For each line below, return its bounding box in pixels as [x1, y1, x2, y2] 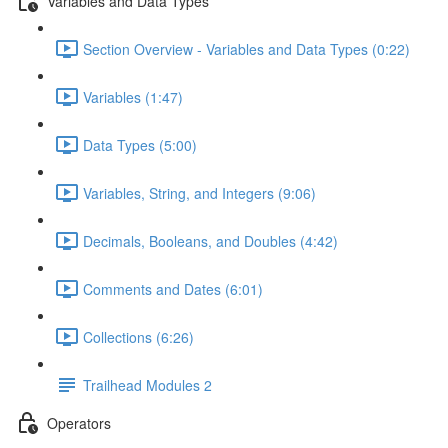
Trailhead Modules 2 [83, 374, 212, 395]
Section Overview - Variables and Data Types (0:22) [83, 38, 410, 59]
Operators [47, 412, 111, 433]
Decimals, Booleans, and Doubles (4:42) [83, 230, 338, 251]
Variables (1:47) [83, 86, 183, 107]
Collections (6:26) [83, 326, 194, 347]
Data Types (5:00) [83, 134, 197, 155]
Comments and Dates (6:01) [83, 278, 263, 299]
